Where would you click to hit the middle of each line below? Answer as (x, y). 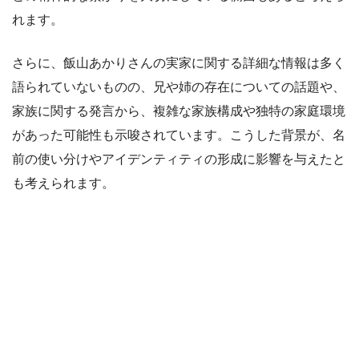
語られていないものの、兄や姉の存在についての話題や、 (179, 87)
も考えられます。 (63, 183)
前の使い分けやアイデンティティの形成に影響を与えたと (179, 159)
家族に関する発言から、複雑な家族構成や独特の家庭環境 (179, 111)
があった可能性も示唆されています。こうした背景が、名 (179, 135)
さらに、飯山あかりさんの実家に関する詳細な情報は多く (179, 63)
